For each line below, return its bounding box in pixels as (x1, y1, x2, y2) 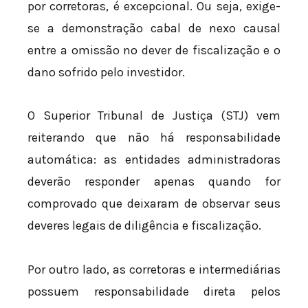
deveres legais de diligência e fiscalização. (27, 218, 261, 234)
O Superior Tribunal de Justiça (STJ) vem (27, 108, 280, 124)
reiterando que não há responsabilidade (27, 130, 280, 146)
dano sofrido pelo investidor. (27, 64, 185, 80)
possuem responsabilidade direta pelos (27, 283, 280, 299)
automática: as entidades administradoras (27, 152, 280, 168)
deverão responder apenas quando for (27, 174, 280, 190)
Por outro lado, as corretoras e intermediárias (27, 261, 280, 277)
